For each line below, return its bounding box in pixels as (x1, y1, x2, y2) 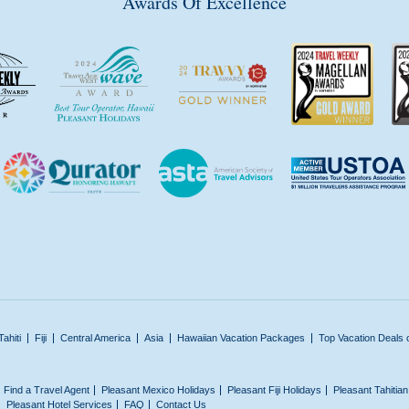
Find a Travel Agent (4, 383, 89, 395)
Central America (60, 331, 131, 343)
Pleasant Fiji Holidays (227, 383, 321, 395)
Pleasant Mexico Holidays (101, 383, 215, 395)
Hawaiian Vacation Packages (177, 331, 305, 343)
